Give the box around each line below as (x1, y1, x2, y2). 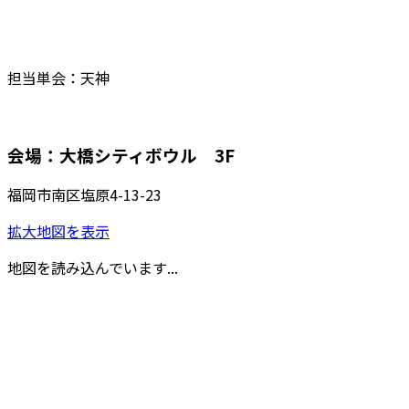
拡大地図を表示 (7, 220, 110, 243)
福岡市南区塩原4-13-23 (7, 184, 162, 206)
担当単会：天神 (7, 66, 110, 89)
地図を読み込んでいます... (7, 257, 178, 279)
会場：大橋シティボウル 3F (7, 142, 235, 167)
